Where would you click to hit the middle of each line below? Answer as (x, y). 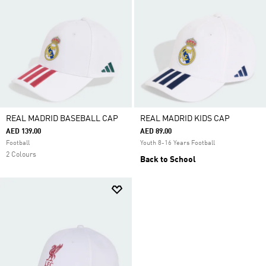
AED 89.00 (156, 132)
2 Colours (21, 155)
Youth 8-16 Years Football (178, 143)
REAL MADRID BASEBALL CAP (62, 119)
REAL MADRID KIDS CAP (185, 119)
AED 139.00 (23, 132)
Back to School (168, 160)
